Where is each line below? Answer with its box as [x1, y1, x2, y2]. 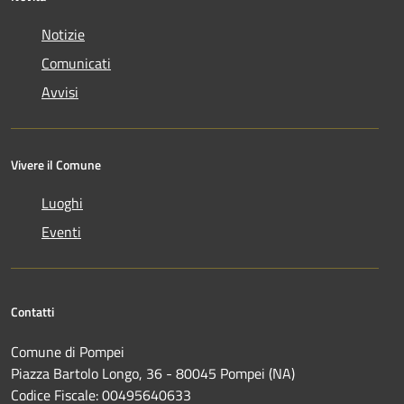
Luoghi [41, 191, 83, 214]
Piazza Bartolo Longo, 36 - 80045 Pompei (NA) [11, 362, 302, 384]
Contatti [11, 301, 54, 321]
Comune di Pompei [11, 340, 124, 363]
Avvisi [41, 80, 78, 103]
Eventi [41, 220, 81, 243]
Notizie [41, 23, 85, 45]
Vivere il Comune [11, 154, 101, 174]
